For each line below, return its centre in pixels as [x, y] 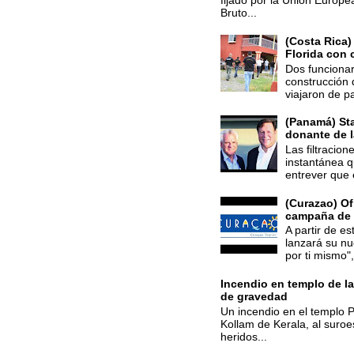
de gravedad [254, 296]
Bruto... [238, 13]
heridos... [243, 336]
